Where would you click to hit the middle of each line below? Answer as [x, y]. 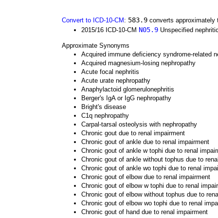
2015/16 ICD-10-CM [110, 30]
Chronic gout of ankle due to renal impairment [145, 142]
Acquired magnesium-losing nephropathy [138, 63]
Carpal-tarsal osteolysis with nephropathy [139, 124]
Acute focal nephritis [110, 72]
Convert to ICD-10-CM [93, 20]
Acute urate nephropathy [116, 81]
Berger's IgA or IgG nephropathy [126, 98]
